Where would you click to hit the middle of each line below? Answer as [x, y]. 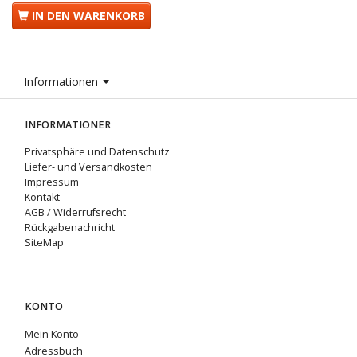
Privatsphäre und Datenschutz [97, 152]
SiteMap [44, 243]
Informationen [63, 82]
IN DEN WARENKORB [88, 16]
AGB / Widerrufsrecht [75, 213]
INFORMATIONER [68, 125]
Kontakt [42, 198]
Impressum [52, 182]
